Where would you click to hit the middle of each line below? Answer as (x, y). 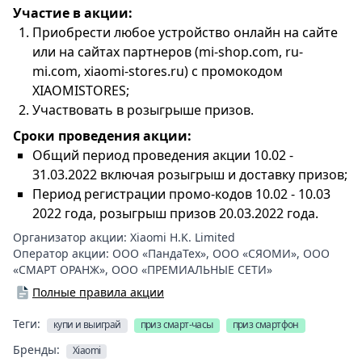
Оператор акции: (63, 253)
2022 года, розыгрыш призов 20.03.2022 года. (175, 213)
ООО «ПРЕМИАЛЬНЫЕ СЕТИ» (192, 269)
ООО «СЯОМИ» (255, 253)
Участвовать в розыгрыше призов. (143, 110)
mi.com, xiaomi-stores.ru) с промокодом (158, 71)
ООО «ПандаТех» (159, 253)
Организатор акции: (72, 237)
